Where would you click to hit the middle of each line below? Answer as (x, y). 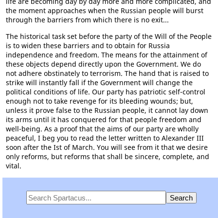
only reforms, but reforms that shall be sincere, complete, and (108, 156)
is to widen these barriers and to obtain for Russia (88, 45)
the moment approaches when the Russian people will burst (105, 10)
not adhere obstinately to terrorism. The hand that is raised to (107, 73)
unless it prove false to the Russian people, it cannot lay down (107, 110)
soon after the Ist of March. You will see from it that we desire (107, 147)
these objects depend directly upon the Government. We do (103, 64)
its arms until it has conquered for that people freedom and (104, 119)
